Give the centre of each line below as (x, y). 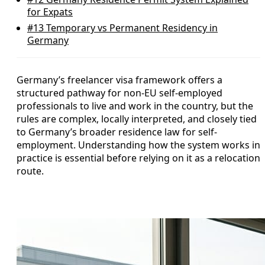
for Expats (50, 12)
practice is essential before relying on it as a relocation (138, 158)
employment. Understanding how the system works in (138, 145)
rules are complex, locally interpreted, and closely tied (137, 119)
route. (30, 171)
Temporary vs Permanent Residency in (131, 28)
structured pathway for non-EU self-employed (119, 93)
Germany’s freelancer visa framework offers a (119, 80)
